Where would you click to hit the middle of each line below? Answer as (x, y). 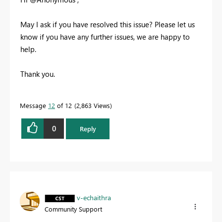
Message (34, 105)
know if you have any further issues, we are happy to (105, 36)
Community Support (73, 209)
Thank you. (38, 74)
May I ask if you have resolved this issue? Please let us (108, 24)
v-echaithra (94, 197)
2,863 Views (93, 105)
